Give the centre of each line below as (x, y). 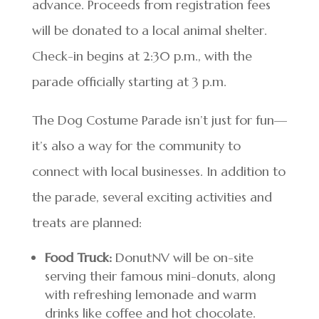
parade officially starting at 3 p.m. (129, 82)
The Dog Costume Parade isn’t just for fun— (159, 120)
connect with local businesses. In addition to (158, 171)
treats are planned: (87, 223)
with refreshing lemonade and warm (150, 294)
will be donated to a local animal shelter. (149, 30)
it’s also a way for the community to (136, 146)
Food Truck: (78, 257)
